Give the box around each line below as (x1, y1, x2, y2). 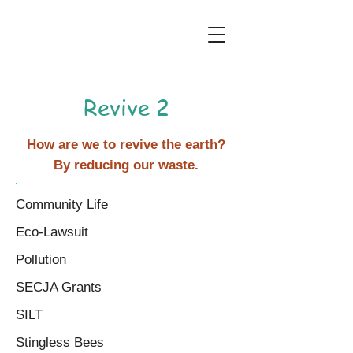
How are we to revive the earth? (27, 137, 225, 152)
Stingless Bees (16, 335, 104, 350)
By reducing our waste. (54, 158, 199, 173)
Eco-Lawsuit (16, 225, 88, 240)
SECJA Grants (16, 280, 102, 295)
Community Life (16, 197, 108, 212)
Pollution (16, 252, 66, 267)
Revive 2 (83, 93, 169, 122)
